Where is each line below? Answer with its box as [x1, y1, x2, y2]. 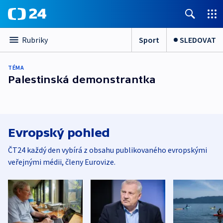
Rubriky [22, 35, 48, 45]
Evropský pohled [8, 126, 110, 139]
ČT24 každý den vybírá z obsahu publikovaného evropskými [8, 145, 207, 155]
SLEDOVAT [180, 34, 216, 45]
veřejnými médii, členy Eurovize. [8, 157, 115, 167]
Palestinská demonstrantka [8, 74, 156, 85]
